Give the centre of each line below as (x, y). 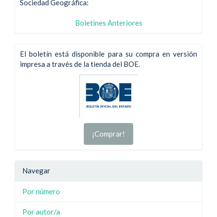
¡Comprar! (108, 134)
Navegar (36, 170)
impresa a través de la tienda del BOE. (80, 64)
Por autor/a (41, 212)
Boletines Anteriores (108, 23)
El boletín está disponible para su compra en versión (108, 54)
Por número (41, 191)
